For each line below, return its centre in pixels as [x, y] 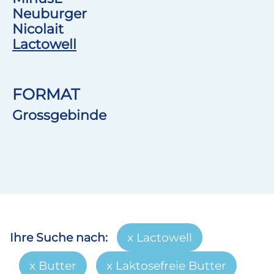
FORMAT [46, 94]
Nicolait [38, 29]
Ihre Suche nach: [59, 237]
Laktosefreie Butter [171, 265]
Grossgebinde [59, 115]
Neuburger [50, 13]
